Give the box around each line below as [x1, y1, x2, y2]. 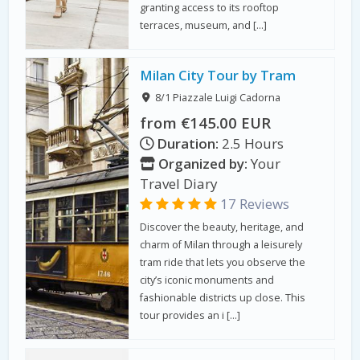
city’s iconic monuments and [140, 273, 275, 288]
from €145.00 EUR [140, 112, 272, 133]
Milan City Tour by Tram [140, 66, 297, 85]
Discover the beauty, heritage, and [140, 220, 305, 235]
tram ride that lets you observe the [140, 256, 306, 270]
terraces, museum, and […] [140, 18, 268, 32]
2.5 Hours [219, 133, 284, 153]
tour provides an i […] [140, 309, 241, 323]
